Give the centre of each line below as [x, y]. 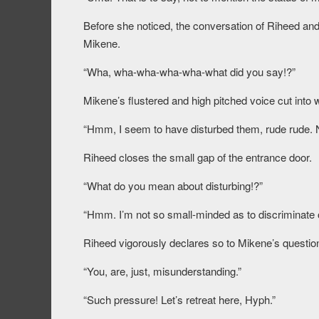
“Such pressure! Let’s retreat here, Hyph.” [179, 300]
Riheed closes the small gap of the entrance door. [198, 157]
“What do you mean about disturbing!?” [173, 186]
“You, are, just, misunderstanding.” [162, 271]
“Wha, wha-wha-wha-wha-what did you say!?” [189, 72]
